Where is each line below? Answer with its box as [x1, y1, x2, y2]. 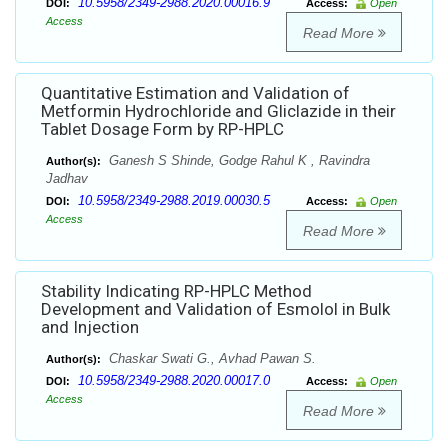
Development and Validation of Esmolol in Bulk [41, 299, 390, 320]
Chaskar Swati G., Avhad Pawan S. [105, 351, 316, 367]
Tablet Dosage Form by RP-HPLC [41, 119, 284, 140]
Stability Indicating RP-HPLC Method [41, 281, 312, 302]
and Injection [41, 317, 139, 338]
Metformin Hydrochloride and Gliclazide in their [41, 101, 396, 122]
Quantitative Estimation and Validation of [41, 83, 350, 104]
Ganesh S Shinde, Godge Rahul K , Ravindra [105, 153, 370, 169]
